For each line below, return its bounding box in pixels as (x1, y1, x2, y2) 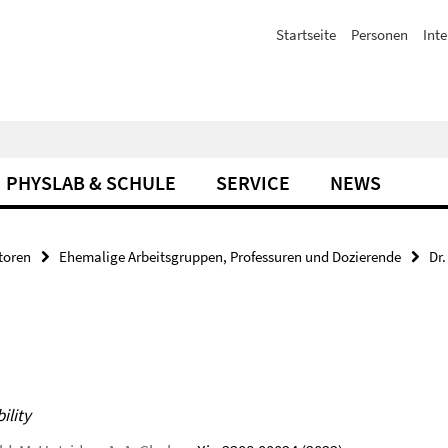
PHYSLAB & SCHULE (6, 170, 176, 195)
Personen (351, 25, 408, 44)
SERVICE (216, 170, 290, 195)
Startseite (276, 25, 336, 44)
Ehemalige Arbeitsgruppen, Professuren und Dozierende (59, 247, 401, 266)
